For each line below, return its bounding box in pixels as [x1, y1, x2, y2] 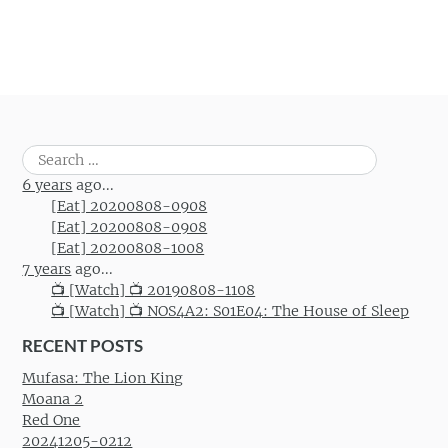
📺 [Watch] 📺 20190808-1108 [51, 280, 256, 299]
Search [21, 145, 68, 164]
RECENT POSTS [22, 334, 144, 356]
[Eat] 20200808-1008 [51, 238, 205, 257]
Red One [22, 411, 81, 430]
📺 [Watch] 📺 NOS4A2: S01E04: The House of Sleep [51, 301, 410, 320]
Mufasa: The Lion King [22, 369, 184, 388]
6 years [22, 175, 73, 194]
